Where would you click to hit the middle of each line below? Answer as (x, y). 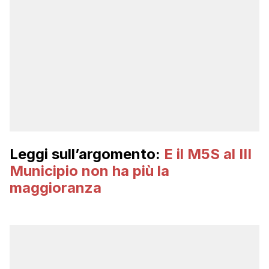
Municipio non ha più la (89, 171)
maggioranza (56, 187)
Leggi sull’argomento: (87, 154)
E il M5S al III (208, 154)
